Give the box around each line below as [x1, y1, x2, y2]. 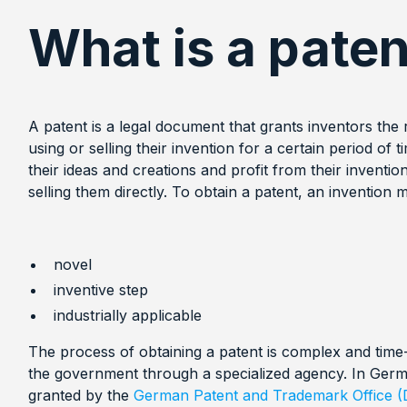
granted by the [27, 385, 134, 404]
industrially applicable [53, 305, 202, 324]
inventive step [53, 280, 148, 299]
